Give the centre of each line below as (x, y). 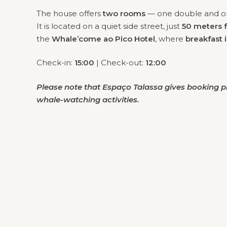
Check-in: (55, 63)
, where (170, 39)
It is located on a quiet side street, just (109, 26)
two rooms (124, 13)
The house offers (70, 13)
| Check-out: (120, 63)
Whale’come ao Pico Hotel (103, 39)
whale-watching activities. (88, 99)
